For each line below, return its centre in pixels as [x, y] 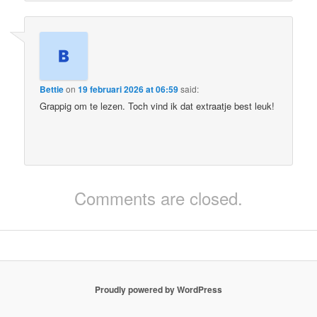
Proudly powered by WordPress [158, 289]
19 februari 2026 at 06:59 [128, 89]
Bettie [52, 89]
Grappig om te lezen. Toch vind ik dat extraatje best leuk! [157, 105]
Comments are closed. [158, 198]
